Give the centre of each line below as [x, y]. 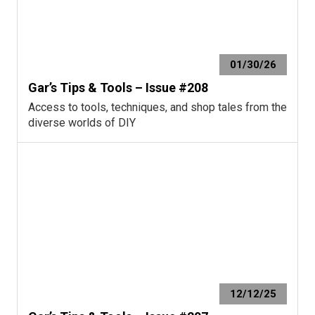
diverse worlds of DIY [82, 122]
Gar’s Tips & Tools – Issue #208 [118, 87]
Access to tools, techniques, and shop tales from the [157, 107]
